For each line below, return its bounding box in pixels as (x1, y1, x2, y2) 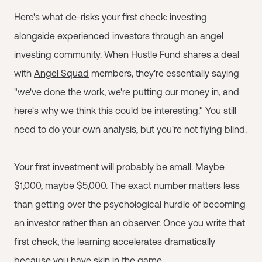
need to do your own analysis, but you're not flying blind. (14, 123, 247, 135)
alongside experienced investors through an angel (14, 30, 223, 41)
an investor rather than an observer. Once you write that (14, 217, 245, 228)
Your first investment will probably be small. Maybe (14, 161, 225, 172)
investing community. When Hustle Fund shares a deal (14, 49, 239, 60)
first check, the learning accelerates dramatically (14, 236, 215, 247)
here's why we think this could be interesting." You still (14, 105, 236, 116)
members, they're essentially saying (89, 67, 239, 78)
